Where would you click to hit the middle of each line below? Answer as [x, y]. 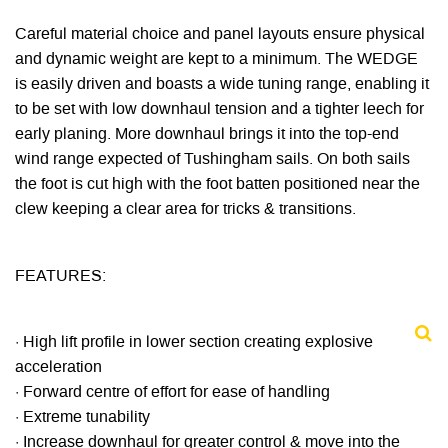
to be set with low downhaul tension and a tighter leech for [219, 110]
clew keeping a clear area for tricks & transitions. [185, 210]
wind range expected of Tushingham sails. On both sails [212, 160]
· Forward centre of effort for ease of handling [172, 392]
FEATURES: [60, 276]
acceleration [58, 367]
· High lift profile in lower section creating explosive [194, 342]
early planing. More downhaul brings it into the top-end [207, 135]
